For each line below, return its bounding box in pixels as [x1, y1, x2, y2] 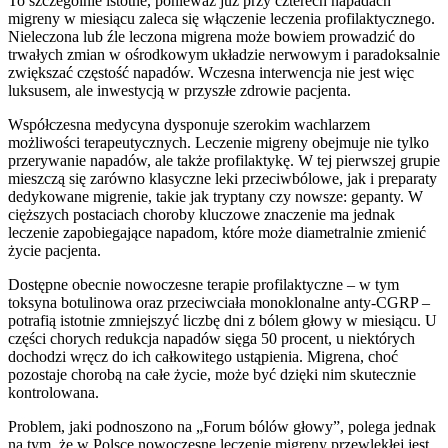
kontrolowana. [8, 383, 99, 401]
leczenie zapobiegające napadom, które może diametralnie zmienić [8, 223, 426, 241]
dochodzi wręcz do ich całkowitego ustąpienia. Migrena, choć [8, 347, 398, 365]
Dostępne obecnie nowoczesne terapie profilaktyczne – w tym [8, 275, 399, 293]
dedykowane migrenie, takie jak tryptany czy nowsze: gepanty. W [8, 187, 423, 205]
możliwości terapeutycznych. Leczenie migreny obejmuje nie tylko [8, 133, 429, 151]
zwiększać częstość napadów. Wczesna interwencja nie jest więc [8, 63, 414, 81]
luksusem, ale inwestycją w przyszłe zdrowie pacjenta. [8, 81, 351, 99]
